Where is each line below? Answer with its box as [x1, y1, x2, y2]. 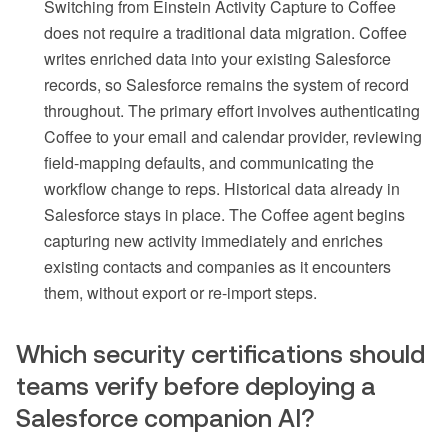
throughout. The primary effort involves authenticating [44, 98, 420, 122]
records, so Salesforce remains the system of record [44, 72, 409, 96]
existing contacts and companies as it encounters [44, 254, 391, 278]
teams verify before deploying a [16, 371, 376, 400]
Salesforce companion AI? [16, 403, 315, 432]
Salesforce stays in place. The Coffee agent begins [44, 202, 405, 226]
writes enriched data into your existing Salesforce [44, 46, 391, 70]
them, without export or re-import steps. [44, 280, 317, 304]
